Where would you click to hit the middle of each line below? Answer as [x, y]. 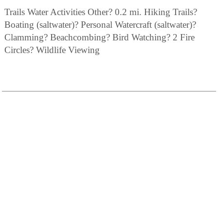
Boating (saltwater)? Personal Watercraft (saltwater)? [100, 24]
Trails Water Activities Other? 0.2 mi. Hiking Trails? [101, 12]
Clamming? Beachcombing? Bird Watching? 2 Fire [100, 37]
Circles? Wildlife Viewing [52, 50]
